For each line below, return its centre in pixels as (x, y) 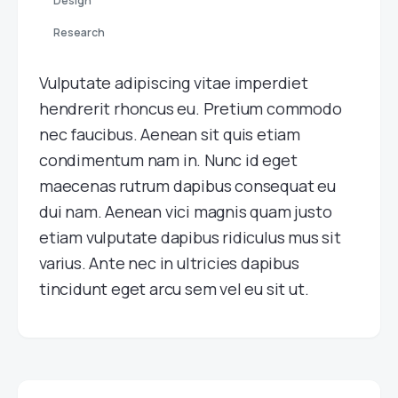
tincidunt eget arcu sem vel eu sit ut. (174, 289)
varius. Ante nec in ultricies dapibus (169, 263)
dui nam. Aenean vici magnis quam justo (186, 211)
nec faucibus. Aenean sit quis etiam (170, 134)
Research (79, 32)
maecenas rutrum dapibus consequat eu (187, 186)
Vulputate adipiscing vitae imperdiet (174, 83)
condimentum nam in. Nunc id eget (168, 160)
